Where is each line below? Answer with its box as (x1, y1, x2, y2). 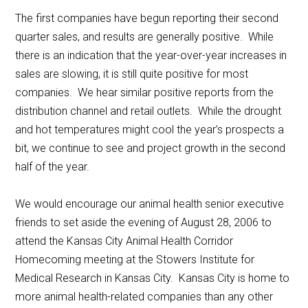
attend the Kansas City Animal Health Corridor (15, 234, 234, 248)
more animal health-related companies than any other (15, 290, 274, 304)
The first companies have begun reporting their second (15, 12, 279, 25)
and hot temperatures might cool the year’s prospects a (15, 123, 285, 137)
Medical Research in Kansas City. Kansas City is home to (15, 272, 290, 285)
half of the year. (15, 160, 90, 174)
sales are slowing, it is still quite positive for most (15, 67, 249, 81)
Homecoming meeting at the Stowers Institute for (15, 253, 258, 267)
